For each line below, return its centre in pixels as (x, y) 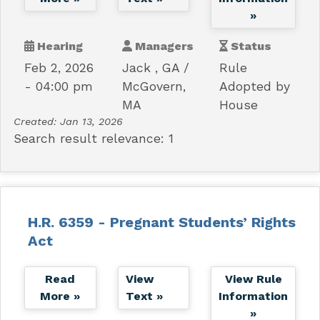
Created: (36, 121)
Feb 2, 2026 (59, 67)
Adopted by (255, 86)
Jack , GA (150, 67)
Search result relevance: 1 (93, 138)
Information (254, 296)
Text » (144, 296)
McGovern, (154, 86)
